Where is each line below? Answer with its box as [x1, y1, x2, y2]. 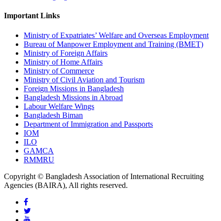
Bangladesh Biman [24, 110, 83, 119]
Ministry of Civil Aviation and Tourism [24, 75, 145, 84]
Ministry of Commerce [24, 66, 94, 75]
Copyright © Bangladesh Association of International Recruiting [4, 172, 204, 181]
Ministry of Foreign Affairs [24, 48, 108, 57]
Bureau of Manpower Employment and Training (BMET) [24, 39, 203, 48]
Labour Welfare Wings [24, 102, 94, 110]
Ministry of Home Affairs [24, 57, 103, 66]
